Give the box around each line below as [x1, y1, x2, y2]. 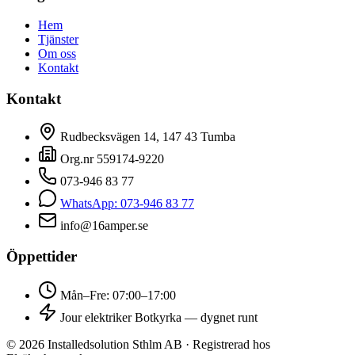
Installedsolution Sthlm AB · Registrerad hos [44, 337, 270, 351]
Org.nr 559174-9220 [57, 152, 164, 166]
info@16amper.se [57, 219, 148, 233]
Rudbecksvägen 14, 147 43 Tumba [57, 130, 235, 144]
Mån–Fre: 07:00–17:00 [57, 288, 176, 302]
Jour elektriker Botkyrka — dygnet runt [57, 310, 258, 324]
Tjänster [38, 32, 78, 46]
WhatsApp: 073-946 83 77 [60, 197, 194, 211]
